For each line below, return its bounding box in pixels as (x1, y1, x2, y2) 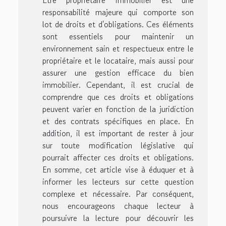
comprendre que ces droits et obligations (42, 90, 194, 103)
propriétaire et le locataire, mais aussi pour (42, 54, 194, 67)
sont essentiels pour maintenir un (42, 30, 194, 42)
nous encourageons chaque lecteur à (42, 199, 194, 212)
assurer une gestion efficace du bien (42, 66, 194, 79)
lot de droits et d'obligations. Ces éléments (42, 18, 194, 30)
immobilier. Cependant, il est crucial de (42, 78, 194, 91)
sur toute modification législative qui (42, 139, 194, 151)
